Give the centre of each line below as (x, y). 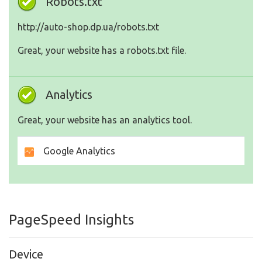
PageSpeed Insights (71, 220)
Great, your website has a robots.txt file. (102, 51)
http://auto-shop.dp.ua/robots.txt (88, 27)
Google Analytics (75, 151)
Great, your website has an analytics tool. (105, 120)
